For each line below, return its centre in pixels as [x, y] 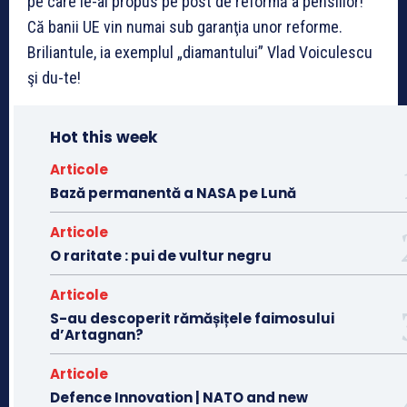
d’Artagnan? [97, 334]
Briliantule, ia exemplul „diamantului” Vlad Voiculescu [200, 52]
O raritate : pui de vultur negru [161, 255]
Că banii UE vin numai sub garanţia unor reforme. [185, 26]
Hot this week [104, 137]
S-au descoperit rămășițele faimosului [192, 318]
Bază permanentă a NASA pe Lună [173, 193]
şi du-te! [54, 77]
